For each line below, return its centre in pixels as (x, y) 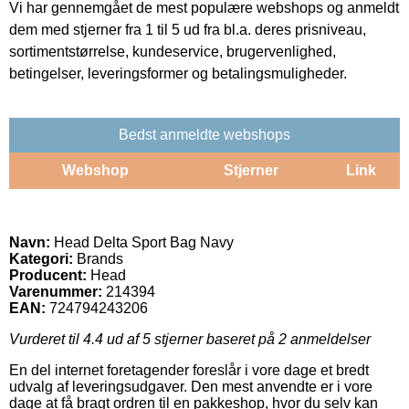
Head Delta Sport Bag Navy (142, 242)
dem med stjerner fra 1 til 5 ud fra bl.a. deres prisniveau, (188, 29)
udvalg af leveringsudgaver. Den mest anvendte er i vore (191, 386)
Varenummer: (56, 291)
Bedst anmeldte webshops (204, 134)
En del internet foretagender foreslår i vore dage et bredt (189, 370)
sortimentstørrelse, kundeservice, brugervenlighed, (173, 51)
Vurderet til (46, 339)
